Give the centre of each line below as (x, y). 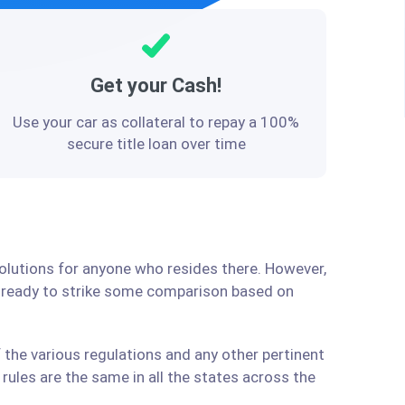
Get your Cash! (156, 85)
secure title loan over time (156, 144)
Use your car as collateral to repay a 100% (156, 122)
